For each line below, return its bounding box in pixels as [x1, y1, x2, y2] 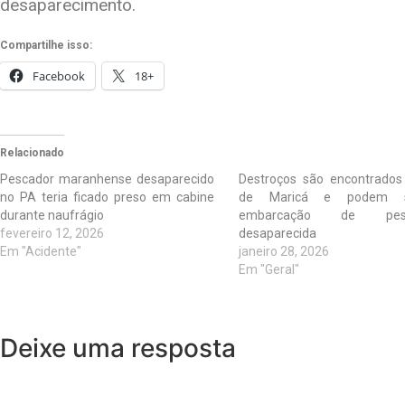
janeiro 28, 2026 [238, 244, 329, 259]
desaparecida [238, 226, 316, 241]
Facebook [33, 68, 85, 85]
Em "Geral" [238, 262, 299, 278]
